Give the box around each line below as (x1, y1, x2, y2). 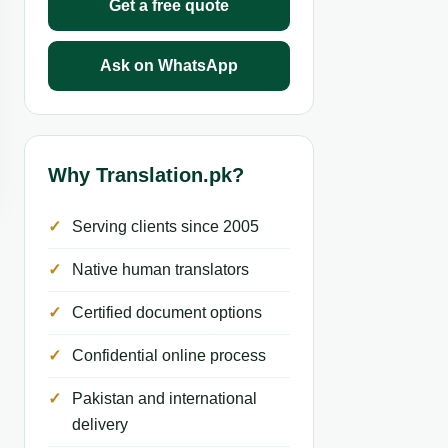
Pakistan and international (72, 390, 257, 407)
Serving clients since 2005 (72, 218, 259, 235)
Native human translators (72, 261, 249, 278)
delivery (72, 416, 128, 433)
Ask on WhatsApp (100, 57, 238, 74)
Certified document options (72, 304, 262, 321)
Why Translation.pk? (48, 164, 244, 186)
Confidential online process (72, 347, 266, 364)
